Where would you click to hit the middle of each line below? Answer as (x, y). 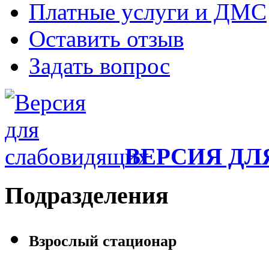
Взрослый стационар (103, 241)
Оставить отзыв (106, 39)
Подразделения (87, 195)
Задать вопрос (99, 66)
